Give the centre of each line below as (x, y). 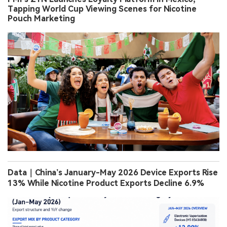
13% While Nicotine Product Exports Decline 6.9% (106, 183)
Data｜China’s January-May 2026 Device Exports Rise (113, 172)
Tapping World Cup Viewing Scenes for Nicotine (102, 9)
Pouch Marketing (41, 18)
